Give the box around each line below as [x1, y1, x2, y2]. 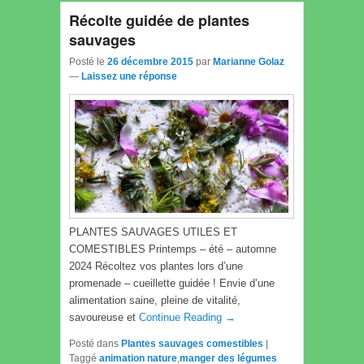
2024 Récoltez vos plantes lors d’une [69, 260, 243, 273]
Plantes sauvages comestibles [121, 338, 263, 350]
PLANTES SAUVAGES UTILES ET [69, 226, 237, 239]
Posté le [69, 55, 107, 67]
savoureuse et [69, 311, 139, 324]
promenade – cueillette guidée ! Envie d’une [69, 277, 275, 290]
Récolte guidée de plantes [69, 10, 249, 32]
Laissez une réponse [81, 70, 177, 82]
